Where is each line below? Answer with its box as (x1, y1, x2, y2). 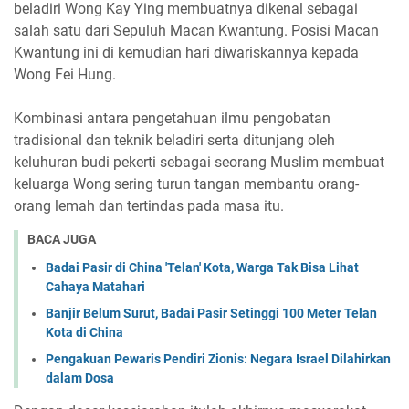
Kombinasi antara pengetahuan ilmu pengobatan (14, 110, 330, 128)
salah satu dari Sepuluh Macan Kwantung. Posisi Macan (14, 22, 379, 40)
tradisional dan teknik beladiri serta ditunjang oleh (14, 131, 335, 150)
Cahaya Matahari (46, 278, 145, 294)
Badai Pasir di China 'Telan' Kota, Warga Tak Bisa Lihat (46, 259, 359, 275)
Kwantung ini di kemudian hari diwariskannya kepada (14, 44, 359, 62)
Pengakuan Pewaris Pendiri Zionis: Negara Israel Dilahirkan (46, 351, 391, 366)
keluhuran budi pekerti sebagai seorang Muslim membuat (14, 153, 384, 172)
